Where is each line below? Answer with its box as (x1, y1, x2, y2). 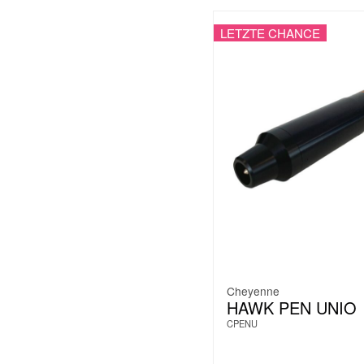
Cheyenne (227, 283, 279, 300)
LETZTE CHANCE (220, 24, 320, 41)
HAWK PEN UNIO (227, 296, 357, 320)
